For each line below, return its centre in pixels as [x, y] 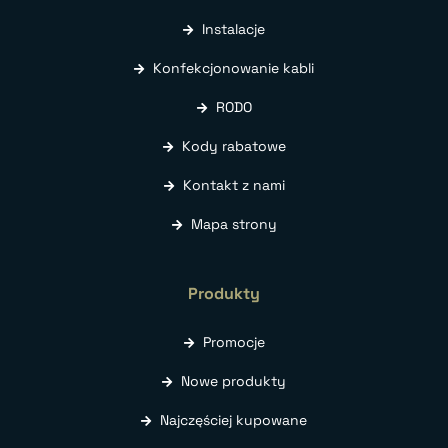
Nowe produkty [233, 380]
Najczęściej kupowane [233, 419]
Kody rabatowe [233, 145]
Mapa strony [233, 223]
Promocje [233, 341]
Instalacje [233, 28]
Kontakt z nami [233, 184]
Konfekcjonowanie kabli [233, 67]
